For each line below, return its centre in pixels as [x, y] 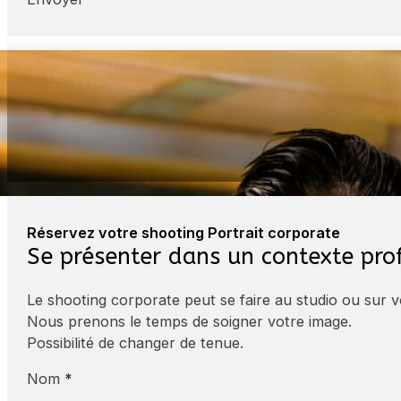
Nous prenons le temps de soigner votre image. [190, 321]
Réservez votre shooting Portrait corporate [184, 232]
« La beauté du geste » [124, 90]
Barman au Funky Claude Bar [119, 146]
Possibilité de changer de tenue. [136, 342]
